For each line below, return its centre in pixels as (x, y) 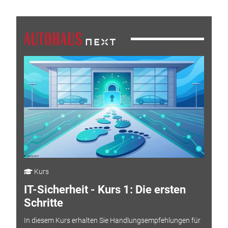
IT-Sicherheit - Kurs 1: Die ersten (105, 190)
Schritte (43, 203)
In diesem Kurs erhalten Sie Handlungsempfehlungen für (112, 220)
